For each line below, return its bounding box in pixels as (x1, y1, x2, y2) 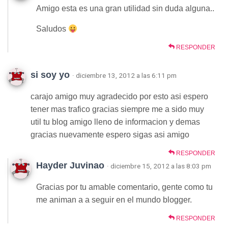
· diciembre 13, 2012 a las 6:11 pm (72, 71, 177, 79)
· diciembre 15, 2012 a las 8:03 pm (107, 162, 211, 170)
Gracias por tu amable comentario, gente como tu (36, 183, 213, 191)
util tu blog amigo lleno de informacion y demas (31, 118, 200, 126)
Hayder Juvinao (36, 160, 104, 170)
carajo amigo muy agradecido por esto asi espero (31, 92, 208, 101)
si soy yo (31, 70, 70, 80)
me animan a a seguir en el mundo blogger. (36, 195, 192, 204)
